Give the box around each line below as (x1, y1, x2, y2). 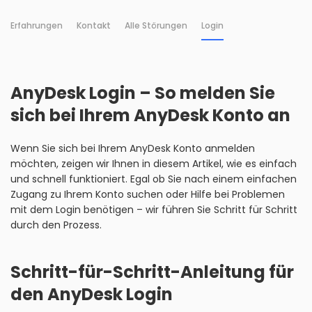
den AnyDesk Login (10, 283, 173, 306)
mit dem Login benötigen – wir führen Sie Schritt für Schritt (10, 203, 297, 217)
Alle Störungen (125, 19, 187, 31)
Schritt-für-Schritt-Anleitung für (10, 260, 294, 283)
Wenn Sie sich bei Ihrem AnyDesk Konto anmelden (10, 141, 255, 155)
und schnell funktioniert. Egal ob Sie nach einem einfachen (10, 172, 297, 186)
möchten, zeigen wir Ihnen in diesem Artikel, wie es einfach (10, 157, 297, 171)
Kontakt (77, 19, 111, 31)
